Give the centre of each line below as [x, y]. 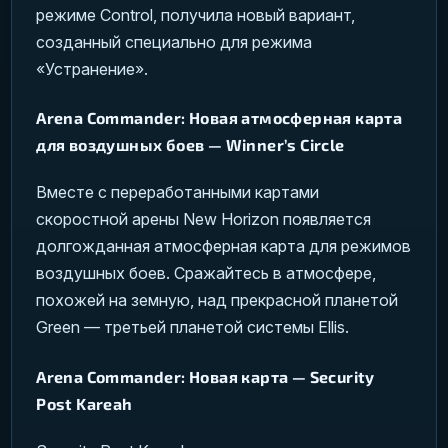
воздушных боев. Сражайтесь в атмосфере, [206, 273]
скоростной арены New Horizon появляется [204, 219]
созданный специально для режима [174, 41]
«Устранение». [92, 68]
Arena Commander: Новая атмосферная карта [219, 118]
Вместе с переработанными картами [178, 192]
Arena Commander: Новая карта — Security [205, 376]
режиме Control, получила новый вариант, [196, 14]
